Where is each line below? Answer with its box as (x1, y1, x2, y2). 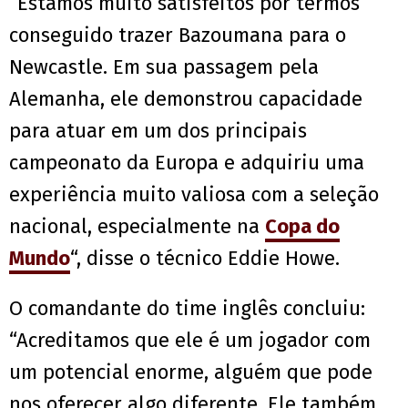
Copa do (265, 214, 340, 240)
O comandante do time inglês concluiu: (9, 296, 365, 321)
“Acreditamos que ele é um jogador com (9, 328, 371, 353)
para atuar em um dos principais (9, 118, 307, 144)
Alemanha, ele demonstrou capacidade (9, 87, 362, 112)
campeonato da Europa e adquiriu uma (9, 150, 364, 176)
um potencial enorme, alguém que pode (9, 360, 372, 385)
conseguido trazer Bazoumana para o (9, 23, 346, 48)
